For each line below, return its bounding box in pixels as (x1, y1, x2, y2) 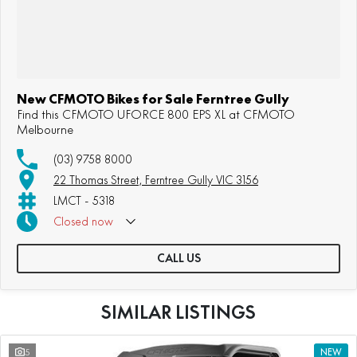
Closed (53, 214, 88, 229)
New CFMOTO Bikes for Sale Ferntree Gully (17, 90, 289, 107)
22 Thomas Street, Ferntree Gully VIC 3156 (53, 172, 258, 187)
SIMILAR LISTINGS (101, 300, 256, 324)
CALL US (156, 250, 201, 265)
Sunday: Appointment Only (53, 247, 187, 262)
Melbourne (17, 121, 73, 137)
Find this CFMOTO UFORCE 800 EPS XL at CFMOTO (17, 106, 295, 122)
